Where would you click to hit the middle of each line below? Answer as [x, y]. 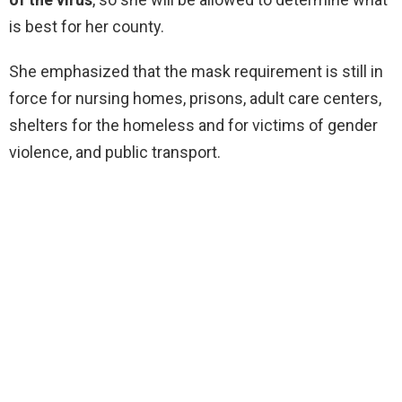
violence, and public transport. [115, 152]
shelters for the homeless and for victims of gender [193, 125]
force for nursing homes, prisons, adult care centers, [195, 98]
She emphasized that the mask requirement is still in [196, 71]
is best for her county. [87, 26]
